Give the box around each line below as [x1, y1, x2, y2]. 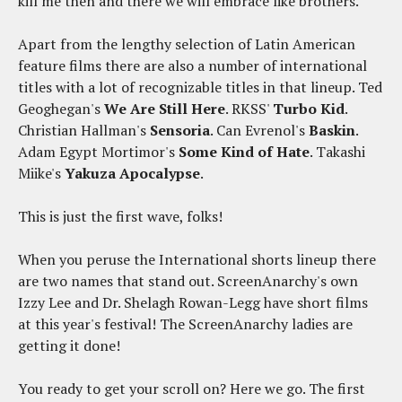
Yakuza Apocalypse [65, 163, 200, 184]
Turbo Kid [273, 99, 345, 119]
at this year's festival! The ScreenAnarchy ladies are [18, 314, 353, 335]
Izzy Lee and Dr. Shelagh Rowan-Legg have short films [18, 293, 368, 313]
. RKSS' [225, 99, 273, 119]
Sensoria [150, 120, 210, 141]
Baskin [309, 120, 355, 141]
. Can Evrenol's [210, 120, 309, 141]
